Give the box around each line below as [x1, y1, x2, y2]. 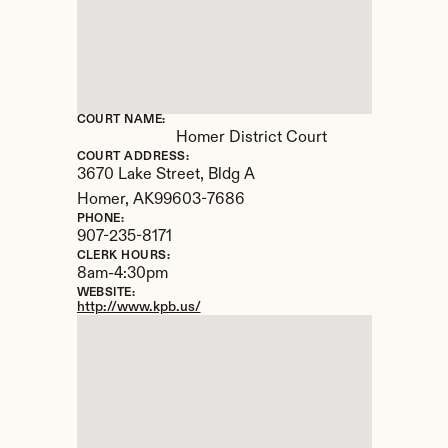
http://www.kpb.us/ [76, 300, 201, 314]
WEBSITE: [76, 287, 136, 299]
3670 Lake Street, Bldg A [76, 167, 255, 183]
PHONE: [76, 213, 125, 225]
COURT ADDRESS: [76, 151, 190, 163]
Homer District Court [175, 130, 327, 146]
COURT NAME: [76, 114, 166, 126]
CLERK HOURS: [76, 250, 171, 262]
